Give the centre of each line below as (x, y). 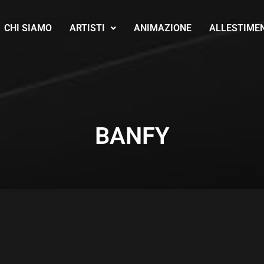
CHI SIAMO (28, 28)
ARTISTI (87, 28)
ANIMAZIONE (162, 28)
